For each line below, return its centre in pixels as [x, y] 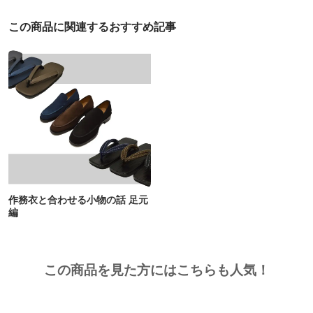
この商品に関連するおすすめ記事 [92, 27]
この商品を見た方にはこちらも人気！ [156, 270]
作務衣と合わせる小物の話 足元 [78, 199]
